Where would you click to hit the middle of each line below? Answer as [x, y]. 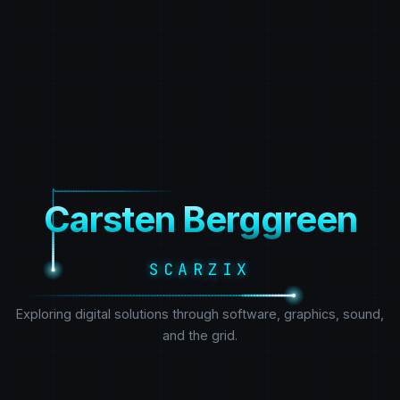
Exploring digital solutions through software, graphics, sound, [200, 313]
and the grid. [200, 335]
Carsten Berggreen [200, 219]
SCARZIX [200, 269]
